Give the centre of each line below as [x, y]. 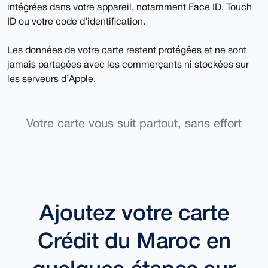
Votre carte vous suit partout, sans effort [134, 125]
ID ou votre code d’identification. [76, 22]
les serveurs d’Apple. [51, 80]
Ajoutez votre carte [134, 215]
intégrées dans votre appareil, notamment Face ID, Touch [130, 8]
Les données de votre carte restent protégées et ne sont [127, 51]
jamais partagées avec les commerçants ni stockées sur [128, 66]
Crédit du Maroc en [134, 243]
